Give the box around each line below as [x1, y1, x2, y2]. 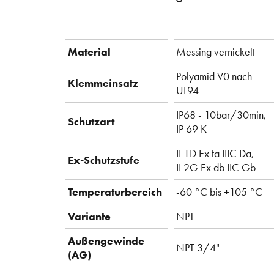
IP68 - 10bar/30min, [176, 108, 266, 122]
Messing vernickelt [176, 45, 255, 59]
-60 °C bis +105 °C [176, 185, 262, 199]
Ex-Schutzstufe [68, 153, 139, 168]
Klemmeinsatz [68, 76, 138, 91]
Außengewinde [68, 234, 144, 248]
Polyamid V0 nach [176, 69, 252, 84]
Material [68, 45, 111, 59]
